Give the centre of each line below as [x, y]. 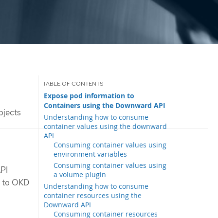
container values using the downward [106, 126]
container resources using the [93, 195]
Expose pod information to [89, 96]
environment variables [91, 154]
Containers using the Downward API [105, 105]
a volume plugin [80, 175]
